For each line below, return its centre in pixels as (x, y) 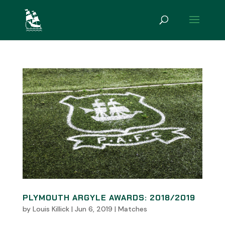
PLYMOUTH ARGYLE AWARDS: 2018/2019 (109, 197)
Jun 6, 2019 (93, 209)
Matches (132, 209)
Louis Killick (51, 209)
